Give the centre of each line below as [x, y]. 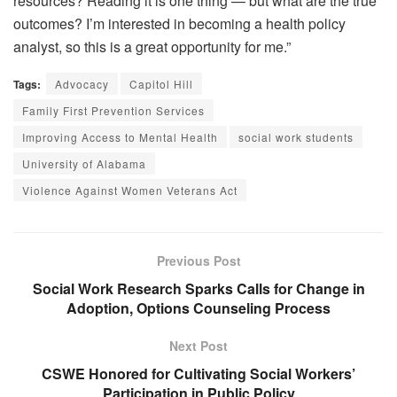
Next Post [198, 345]
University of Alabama [84, 163]
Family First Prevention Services [113, 110]
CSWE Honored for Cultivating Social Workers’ [198, 373]
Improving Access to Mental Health [120, 136]
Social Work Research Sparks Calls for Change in [198, 288]
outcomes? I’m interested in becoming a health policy [179, 23]
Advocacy [82, 83]
